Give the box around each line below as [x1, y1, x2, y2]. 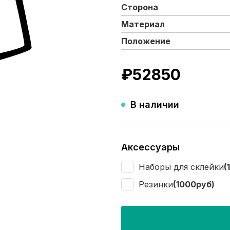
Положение [121, 36, 170, 46]
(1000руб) [173, 179, 215, 189]
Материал [121, 19, 165, 29]
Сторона [121, 2, 158, 12]
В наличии [130, 99, 179, 110]
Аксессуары [121, 142, 180, 152]
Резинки [139, 179, 173, 189]
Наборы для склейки [139, 162, 224, 172]
